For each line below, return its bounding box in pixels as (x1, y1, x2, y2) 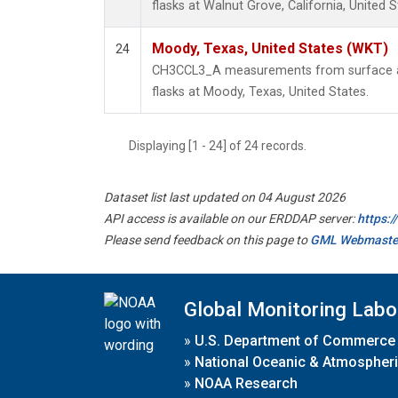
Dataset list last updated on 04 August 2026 (104, 190, 346, 205)
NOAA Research (195, 374, 298, 392)
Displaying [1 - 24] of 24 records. (129, 139, 317, 154)
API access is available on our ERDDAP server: (104, 211, 357, 227)
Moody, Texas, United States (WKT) (152, 40, 388, 58)
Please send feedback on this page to (104, 233, 310, 248)
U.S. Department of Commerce (195, 331, 395, 349)
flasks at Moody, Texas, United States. (152, 84, 369, 100)
